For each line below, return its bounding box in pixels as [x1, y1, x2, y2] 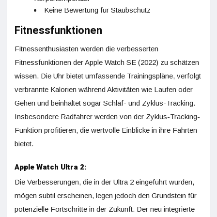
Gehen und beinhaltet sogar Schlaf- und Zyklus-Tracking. [15, 99, 195, 107]
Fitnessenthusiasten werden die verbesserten [15, 45, 158, 53]
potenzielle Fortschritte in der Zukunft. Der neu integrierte [15, 205, 195, 213]
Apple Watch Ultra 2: [15, 162, 87, 172]
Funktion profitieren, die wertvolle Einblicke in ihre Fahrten [15, 126, 197, 134]
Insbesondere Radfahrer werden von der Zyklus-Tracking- [15, 112, 200, 121]
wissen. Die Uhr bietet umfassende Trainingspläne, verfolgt [15, 72, 201, 80]
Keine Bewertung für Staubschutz [44, 6, 151, 14]
